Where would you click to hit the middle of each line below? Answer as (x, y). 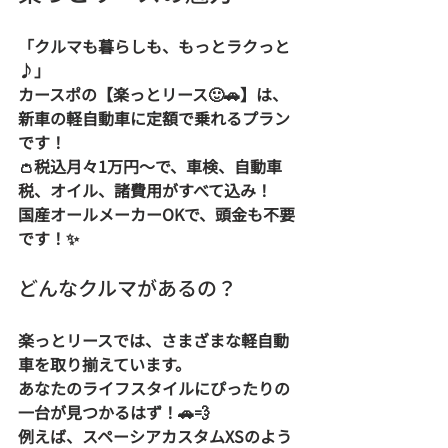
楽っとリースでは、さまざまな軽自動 (153, 340)
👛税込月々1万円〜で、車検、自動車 (150, 166)
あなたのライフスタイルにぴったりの (154, 388)
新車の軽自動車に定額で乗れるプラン (154, 118)
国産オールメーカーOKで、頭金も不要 (156, 214)
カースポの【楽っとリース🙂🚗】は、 (153, 94)
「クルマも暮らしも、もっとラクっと (154, 46)
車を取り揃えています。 (108, 364)
